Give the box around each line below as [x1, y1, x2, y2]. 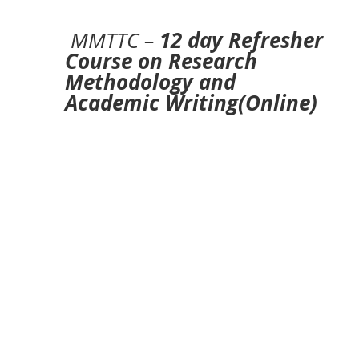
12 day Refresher [159, 25, 323, 54]
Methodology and [64, 67, 236, 96]
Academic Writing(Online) [64, 87, 317, 117]
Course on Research [64, 46, 257, 75]
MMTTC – [70, 25, 154, 54]
